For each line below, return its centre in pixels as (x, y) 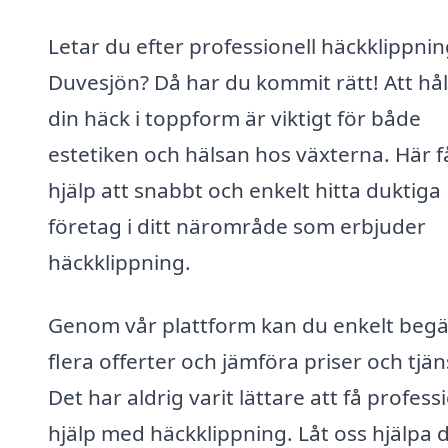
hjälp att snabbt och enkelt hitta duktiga (244, 189)
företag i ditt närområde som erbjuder (237, 225)
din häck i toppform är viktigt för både (234, 117)
